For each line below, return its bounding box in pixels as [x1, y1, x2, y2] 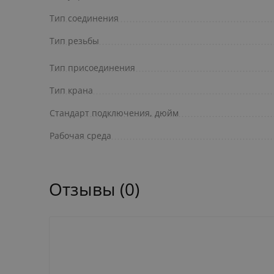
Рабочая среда [50, 130, 111, 142]
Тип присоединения [50, 62, 135, 74]
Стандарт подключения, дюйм [50, 107, 179, 119]
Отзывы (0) [49, 177, 139, 201]
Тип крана [50, 84, 93, 97]
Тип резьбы [50, 35, 99, 47]
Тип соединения [50, 12, 119, 24]
